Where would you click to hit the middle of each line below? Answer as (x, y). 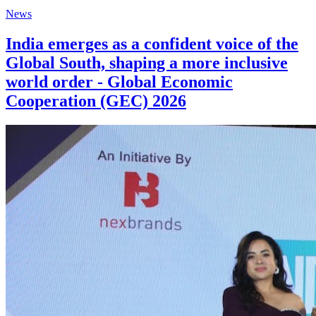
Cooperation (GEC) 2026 (96, 101)
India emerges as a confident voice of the (152, 43)
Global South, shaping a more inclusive (147, 62)
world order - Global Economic (119, 81)
